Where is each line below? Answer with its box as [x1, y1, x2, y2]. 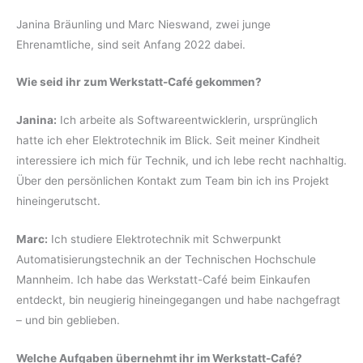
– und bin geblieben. [16, 314, 120, 327]
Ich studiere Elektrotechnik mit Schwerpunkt [48, 233, 281, 246]
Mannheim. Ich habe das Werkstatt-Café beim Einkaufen [16, 273, 310, 287]
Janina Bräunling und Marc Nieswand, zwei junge [16, 17, 271, 31]
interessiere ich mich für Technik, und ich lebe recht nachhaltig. [16, 154, 347, 168]
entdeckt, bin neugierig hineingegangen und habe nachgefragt [16, 293, 340, 307]
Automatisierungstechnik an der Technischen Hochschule [16, 253, 316, 267]
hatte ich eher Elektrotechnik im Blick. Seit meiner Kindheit [16, 134, 320, 147]
